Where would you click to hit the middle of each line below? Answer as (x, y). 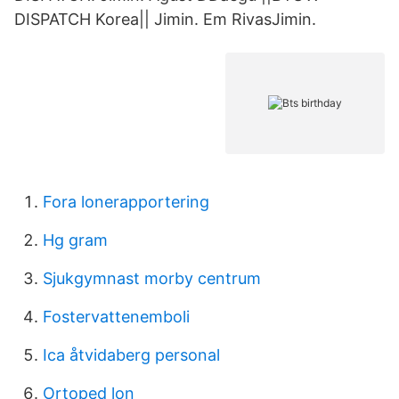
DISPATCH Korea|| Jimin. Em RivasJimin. (165, 19)
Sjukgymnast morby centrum (152, 278)
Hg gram (75, 240)
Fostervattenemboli (116, 317)
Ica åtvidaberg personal (131, 355)
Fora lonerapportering (126, 202)
